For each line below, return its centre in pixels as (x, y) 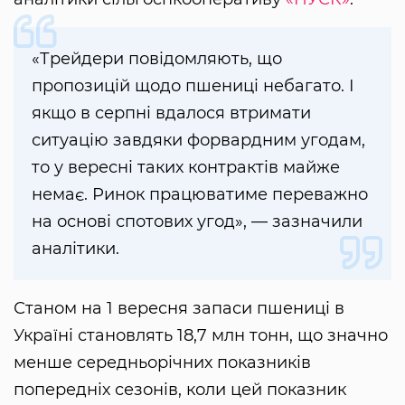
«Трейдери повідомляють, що (157, 58)
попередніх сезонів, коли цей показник (180, 389)
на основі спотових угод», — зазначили (197, 221)
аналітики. (75, 248)
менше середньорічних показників (162, 362)
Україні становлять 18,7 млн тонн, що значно (201, 335)
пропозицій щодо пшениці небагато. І (193, 85)
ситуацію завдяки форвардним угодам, (198, 140)
